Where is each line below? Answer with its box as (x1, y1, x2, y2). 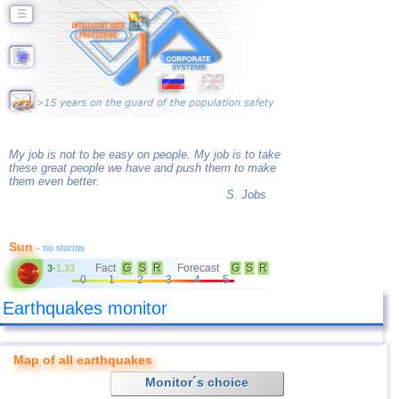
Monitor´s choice (145, 375, 249, 389)
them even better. (9, 175, 100, 188)
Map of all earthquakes (13, 353, 152, 367)
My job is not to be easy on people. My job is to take (9, 148, 281, 161)
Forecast (177, 262, 219, 274)
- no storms (37, 241, 85, 254)
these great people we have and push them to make (9, 161, 276, 175)
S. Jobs (226, 188, 266, 201)
